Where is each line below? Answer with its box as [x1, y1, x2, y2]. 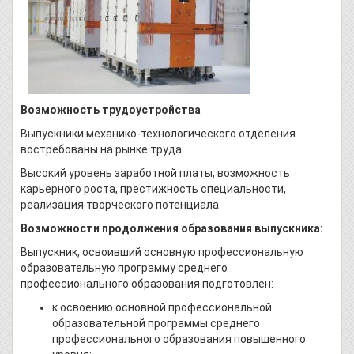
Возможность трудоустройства [21, 103, 201, 116]
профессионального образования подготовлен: [21, 277, 273, 290]
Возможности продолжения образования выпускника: [21, 221, 323, 235]
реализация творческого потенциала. [21, 198, 221, 211]
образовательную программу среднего [21, 261, 228, 274]
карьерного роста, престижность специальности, [21, 182, 286, 195]
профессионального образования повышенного [52, 332, 306, 345]
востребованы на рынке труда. [21, 142, 184, 156]
